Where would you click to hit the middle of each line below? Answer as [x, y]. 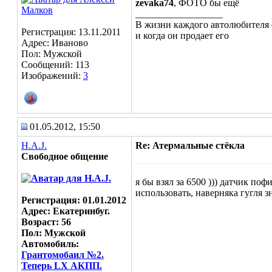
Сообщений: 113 [55, 65]
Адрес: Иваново [55, 43]
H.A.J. [34, 145]
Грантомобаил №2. [63, 255]
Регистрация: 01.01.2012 [74, 200]
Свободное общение [65, 156]
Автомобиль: [50, 244]
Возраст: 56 [46, 222]
